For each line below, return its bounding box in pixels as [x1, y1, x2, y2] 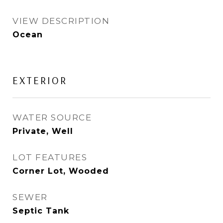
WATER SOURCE [12, 112, 92, 122]
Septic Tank [12, 206, 69, 216]
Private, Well [12, 126, 73, 136]
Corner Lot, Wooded [12, 166, 109, 176]
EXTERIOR [12, 74, 67, 87]
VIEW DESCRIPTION [12, 16, 110, 26]
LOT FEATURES [12, 152, 87, 162]
